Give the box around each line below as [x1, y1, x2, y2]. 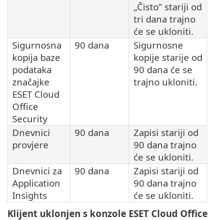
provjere [12, 138, 49, 151]
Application [12, 176, 60, 189]
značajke [12, 75, 50, 88]
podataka [12, 63, 52, 76]
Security [12, 112, 48, 125]
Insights [12, 189, 47, 201]
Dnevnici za [12, 164, 62, 177]
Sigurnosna [12, 38, 61, 51]
